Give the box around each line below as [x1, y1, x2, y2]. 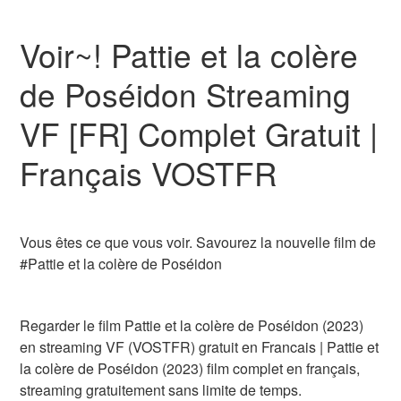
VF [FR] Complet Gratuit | [20, 110, 379, 156]
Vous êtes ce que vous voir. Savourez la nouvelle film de [20, 231, 377, 252]
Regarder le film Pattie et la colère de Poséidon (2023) [20, 314, 364, 336]
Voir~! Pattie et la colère [20, 31, 359, 77]
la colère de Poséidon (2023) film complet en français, [20, 357, 361, 379]
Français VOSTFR [20, 149, 277, 195]
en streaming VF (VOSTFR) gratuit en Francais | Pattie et [20, 336, 380, 357]
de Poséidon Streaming [20, 71, 352, 116]
